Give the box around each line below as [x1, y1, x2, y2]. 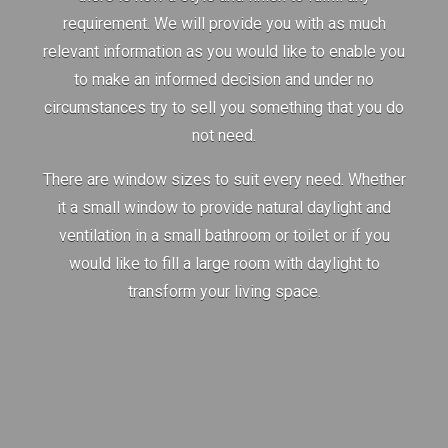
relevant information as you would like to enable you [43, 42, 405, 62]
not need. [192, 126, 256, 146]
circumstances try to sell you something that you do [44, 98, 404, 118]
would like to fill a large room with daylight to [68, 254, 380, 274]
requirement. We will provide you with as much [62, 14, 386, 34]
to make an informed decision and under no [74, 70, 374, 90]
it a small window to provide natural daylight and [57, 198, 391, 218]
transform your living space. [127, 282, 321, 302]
